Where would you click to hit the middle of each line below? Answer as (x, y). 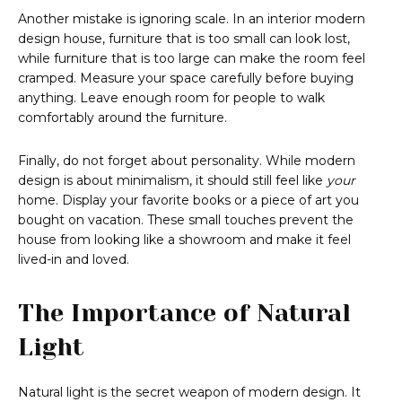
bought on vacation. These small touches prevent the (186, 220)
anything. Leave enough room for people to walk (171, 98)
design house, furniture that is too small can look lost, (184, 39)
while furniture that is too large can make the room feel (192, 59)
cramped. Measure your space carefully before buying (186, 79)
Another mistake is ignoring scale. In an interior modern (192, 19)
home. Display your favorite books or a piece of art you (188, 201)
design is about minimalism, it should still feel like (172, 181)
